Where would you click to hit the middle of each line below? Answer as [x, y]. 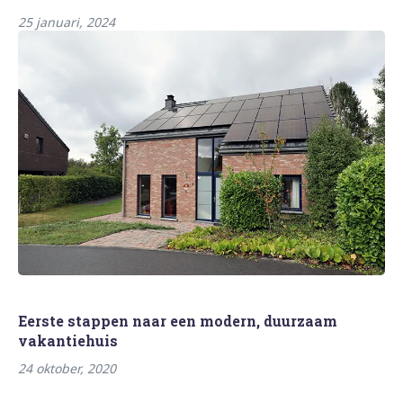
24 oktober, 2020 [67, 369]
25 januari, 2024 [67, 22]
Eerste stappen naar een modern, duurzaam [178, 321]
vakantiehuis [68, 341]
